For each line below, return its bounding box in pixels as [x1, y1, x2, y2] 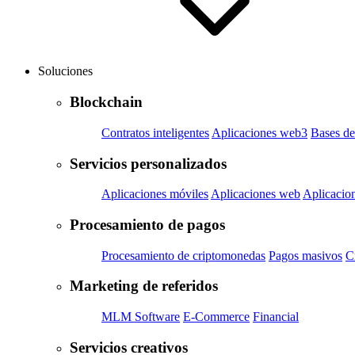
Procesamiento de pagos [70, 216, 225, 233]
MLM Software [101, 310, 180, 324]
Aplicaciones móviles [101, 187, 208, 201]
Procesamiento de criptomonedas [101, 248, 265, 262]
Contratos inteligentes [101, 125, 209, 139]
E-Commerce [183, 310, 250, 324]
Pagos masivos [269, 248, 342, 262]
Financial [253, 310, 299, 324]
